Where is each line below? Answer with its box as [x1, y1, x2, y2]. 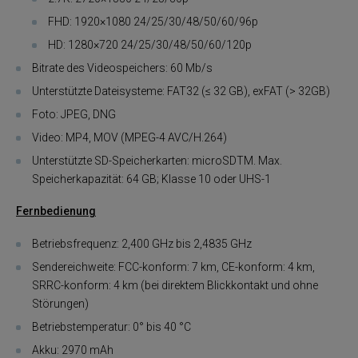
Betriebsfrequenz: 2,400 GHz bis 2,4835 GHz [32, 237, 252, 250]
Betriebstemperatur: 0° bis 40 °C [32, 320, 191, 333]
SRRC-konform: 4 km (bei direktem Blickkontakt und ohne [32, 278, 318, 292]
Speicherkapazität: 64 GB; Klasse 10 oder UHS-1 [32, 172, 271, 185]
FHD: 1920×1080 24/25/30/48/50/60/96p [48, 14, 258, 28]
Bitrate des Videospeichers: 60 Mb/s [32, 61, 213, 74]
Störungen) [32, 296, 89, 310]
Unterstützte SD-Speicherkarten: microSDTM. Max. [32, 153, 282, 167]
